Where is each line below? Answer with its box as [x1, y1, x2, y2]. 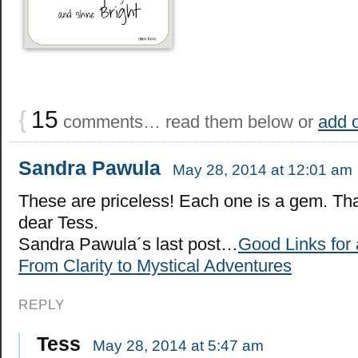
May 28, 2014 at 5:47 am [93, 336, 264, 354]
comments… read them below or [58, 111, 318, 132]
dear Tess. [18, 212, 98, 233]
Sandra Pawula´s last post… [18, 233, 238, 254]
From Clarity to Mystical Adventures [18, 255, 292, 276]
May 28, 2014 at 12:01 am [173, 161, 352, 178]
